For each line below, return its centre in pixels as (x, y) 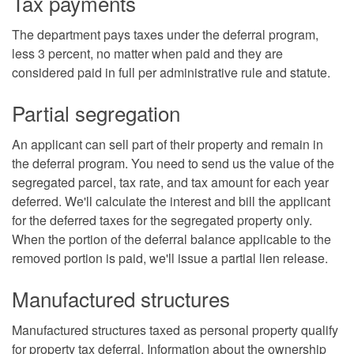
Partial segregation (96, 112)
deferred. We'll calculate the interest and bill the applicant (171, 201)
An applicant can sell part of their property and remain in (168, 144)
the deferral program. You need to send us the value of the (173, 163)
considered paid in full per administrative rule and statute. (173, 72)
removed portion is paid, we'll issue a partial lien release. (170, 258)
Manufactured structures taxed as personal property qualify (175, 330)
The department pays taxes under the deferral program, (165, 34)
